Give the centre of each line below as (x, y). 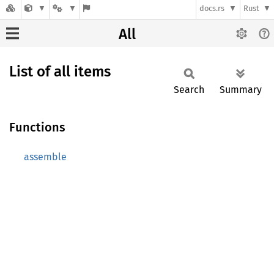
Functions (37, 127)
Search (189, 90)
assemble (45, 157)
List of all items (60, 72)
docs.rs (212, 9)
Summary (241, 90)
